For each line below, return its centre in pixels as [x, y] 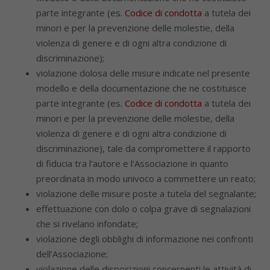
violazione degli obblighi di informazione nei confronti [145, 239]
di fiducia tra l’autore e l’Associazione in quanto [132, 163]
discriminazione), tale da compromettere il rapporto [143, 148]
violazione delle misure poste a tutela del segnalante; [146, 193]
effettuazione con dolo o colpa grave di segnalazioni [143, 209]
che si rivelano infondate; [87, 224]
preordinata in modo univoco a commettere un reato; [146, 178]
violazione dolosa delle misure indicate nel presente [143, 73]
